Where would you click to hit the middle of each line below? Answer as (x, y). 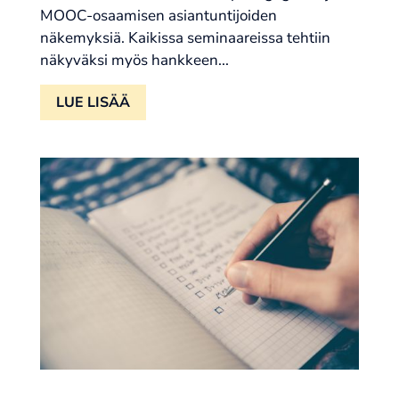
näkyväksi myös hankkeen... (134, 60)
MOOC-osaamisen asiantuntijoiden (158, 16)
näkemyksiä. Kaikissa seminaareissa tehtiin (185, 38)
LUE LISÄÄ (93, 102)
